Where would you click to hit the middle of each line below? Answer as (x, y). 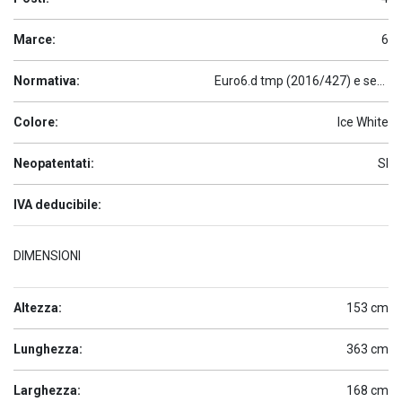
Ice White (363, 122)
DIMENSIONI (47, 256)
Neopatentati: (54, 163)
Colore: (36, 122)
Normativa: (47, 81)
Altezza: (38, 308)
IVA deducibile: (57, 205)
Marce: (35, 39)
